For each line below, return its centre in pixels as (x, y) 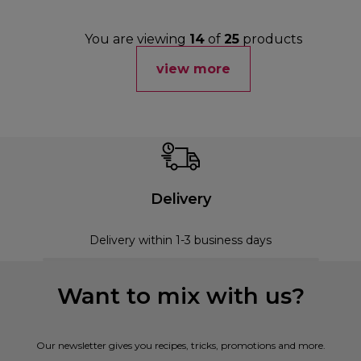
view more (193, 69)
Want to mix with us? (180, 296)
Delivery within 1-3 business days (180, 241)
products (271, 39)
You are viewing (137, 39)
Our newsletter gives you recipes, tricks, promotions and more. (180, 346)
